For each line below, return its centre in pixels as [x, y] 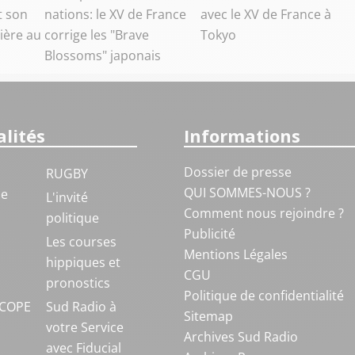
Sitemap [208, 317]
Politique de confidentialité [263, 296]
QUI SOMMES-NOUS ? [247, 193]
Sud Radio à [81, 307]
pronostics [78, 283]
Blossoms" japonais [102, 56]
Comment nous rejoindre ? [265, 214]
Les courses [81, 242]
